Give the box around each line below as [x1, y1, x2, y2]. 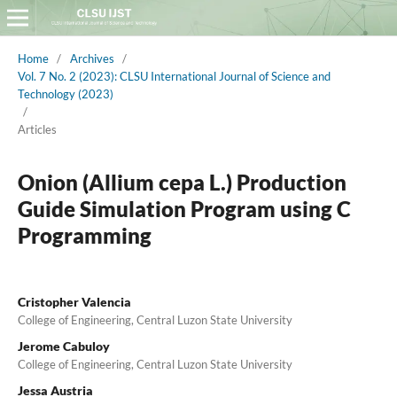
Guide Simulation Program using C [17, 195, 351, 222]
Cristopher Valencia [17, 293, 131, 309]
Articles [17, 121, 57, 136]
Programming [17, 222, 152, 248]
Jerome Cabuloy [17, 338, 110, 354]
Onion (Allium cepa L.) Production [17, 168, 346, 195]
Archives [69, 51, 114, 66]
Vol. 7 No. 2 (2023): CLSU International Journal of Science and [17, 68, 331, 83]
